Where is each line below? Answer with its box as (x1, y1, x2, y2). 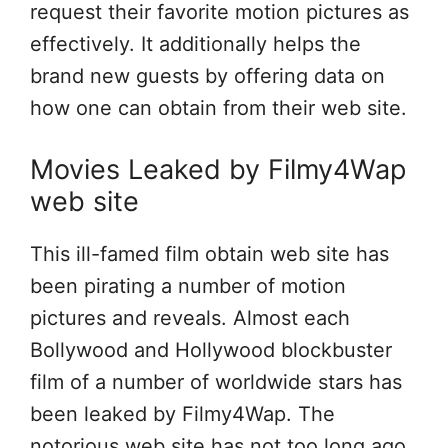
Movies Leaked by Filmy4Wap (30, 153, 406, 186)
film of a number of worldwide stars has (30, 370, 402, 394)
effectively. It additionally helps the (30, 32, 361, 56)
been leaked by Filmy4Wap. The (30, 402, 335, 426)
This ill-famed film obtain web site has (30, 242, 389, 266)
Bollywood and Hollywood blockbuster (30, 338, 392, 362)
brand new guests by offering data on (30, 64, 385, 88)
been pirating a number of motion (30, 274, 346, 298)
